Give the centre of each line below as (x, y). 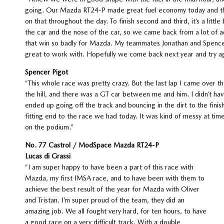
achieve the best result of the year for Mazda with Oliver (112, 189)
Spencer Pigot (46, 72)
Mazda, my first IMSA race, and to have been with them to (114, 178)
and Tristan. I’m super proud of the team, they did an (104, 200)
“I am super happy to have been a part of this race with (109, 167)
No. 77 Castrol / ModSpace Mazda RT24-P (92, 145)
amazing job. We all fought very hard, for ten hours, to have (115, 211)
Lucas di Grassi (47, 156)
